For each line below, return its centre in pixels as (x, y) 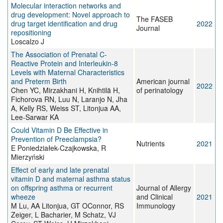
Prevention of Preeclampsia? (56, 139)
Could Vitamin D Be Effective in (59, 130)
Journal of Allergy (164, 188)
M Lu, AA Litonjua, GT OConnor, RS (67, 206)
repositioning (31, 33)
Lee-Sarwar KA (35, 117)
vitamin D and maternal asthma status (71, 179)
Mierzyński (28, 157)
